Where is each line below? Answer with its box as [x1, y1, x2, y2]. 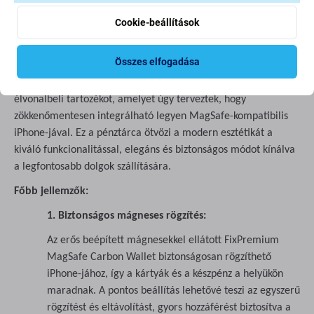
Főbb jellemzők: [14, 186, 88, 198]
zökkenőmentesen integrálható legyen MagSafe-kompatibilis [14, 111, 288, 123]
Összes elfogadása [114, 56, 200, 68]
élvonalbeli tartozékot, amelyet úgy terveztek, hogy [14, 94, 246, 106]
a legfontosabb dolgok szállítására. [14, 161, 171, 173]
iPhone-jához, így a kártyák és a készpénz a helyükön [47, 268, 283, 280]
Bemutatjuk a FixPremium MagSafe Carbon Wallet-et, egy [14, 77, 278, 89]
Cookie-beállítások [115, 17, 199, 29]
